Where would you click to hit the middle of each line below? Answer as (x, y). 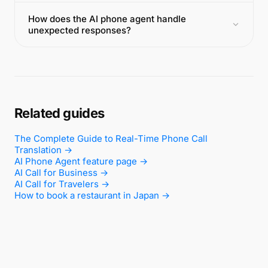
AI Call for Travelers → (62, 184)
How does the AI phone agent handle (107, 19)
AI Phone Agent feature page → (81, 161)
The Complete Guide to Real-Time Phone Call (111, 138)
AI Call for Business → (61, 173)
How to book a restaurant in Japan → (92, 195)
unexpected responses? (80, 30)
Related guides (60, 113)
